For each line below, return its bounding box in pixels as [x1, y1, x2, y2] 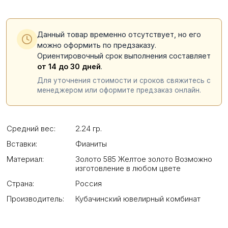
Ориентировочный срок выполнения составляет [37, 51, 211, 60]
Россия [75, 179, 102, 188]
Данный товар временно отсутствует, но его [37, 30, 201, 39]
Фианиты [75, 139, 107, 149]
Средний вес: [7, 124, 55, 133]
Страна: [7, 179, 34, 188]
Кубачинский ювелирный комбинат [75, 194, 201, 204]
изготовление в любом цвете [75, 163, 181, 173]
